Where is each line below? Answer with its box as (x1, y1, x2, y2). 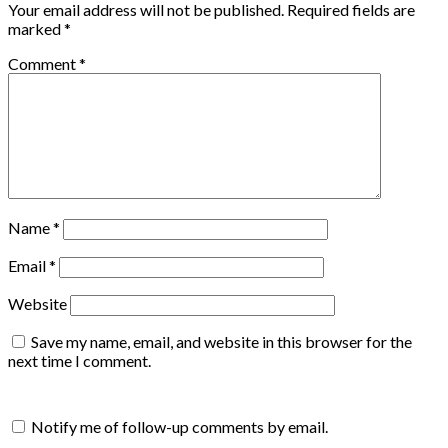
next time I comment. (8, 350, 151, 370)
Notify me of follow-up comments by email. (31, 416, 328, 436)
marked (8, 18, 64, 38)
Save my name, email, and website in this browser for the (31, 331, 412, 351)
